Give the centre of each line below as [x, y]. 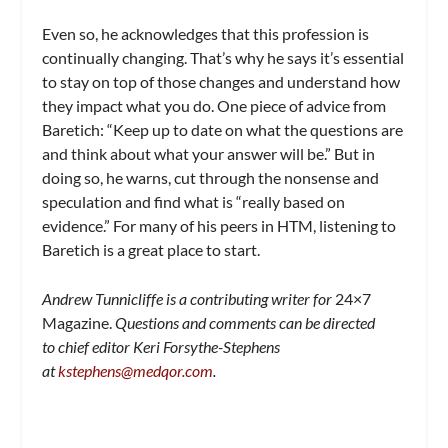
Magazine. [77, 323]
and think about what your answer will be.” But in [209, 153]
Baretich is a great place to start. [153, 249]
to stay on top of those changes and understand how [221, 81]
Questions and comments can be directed [244, 323]
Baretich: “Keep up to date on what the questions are [223, 129]
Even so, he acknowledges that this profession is [206, 33]
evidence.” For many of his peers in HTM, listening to [219, 225]
